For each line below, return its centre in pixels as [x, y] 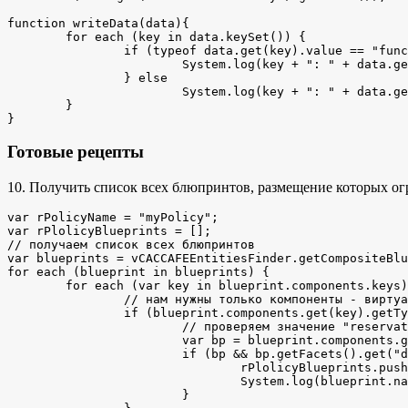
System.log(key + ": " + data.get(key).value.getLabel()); [95, 64]
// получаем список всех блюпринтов [131, 244]
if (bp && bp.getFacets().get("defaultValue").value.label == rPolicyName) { [95, 353]
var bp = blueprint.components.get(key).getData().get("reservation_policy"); [95, 340]
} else [66, 77]
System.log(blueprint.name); [124, 381]
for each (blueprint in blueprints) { [138, 271]
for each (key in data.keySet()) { [36, 36]
